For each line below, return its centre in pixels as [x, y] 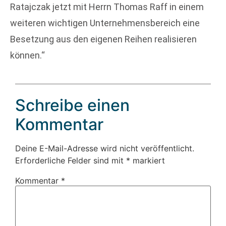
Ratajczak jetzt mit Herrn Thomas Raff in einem [107, 7]
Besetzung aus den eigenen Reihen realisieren [103, 39]
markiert [148, 160]
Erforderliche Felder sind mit [71, 160]
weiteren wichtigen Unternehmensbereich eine [105, 23]
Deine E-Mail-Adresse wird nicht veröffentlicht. [105, 148]
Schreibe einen [72, 105]
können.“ [27, 55]
